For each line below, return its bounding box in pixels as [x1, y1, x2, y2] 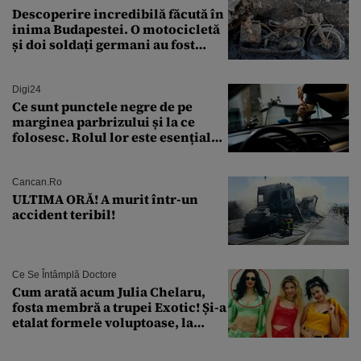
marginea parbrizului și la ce [12, 112, 195, 131]
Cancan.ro [12, 176, 62, 188]
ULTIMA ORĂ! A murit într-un [12, 189, 198, 208]
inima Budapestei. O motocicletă [12, 19, 220, 38]
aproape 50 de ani [12, 328, 122, 346]
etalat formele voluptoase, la [12, 313, 193, 331]
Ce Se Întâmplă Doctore [12, 268, 117, 280]
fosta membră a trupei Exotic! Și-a [12, 297, 202, 316]
